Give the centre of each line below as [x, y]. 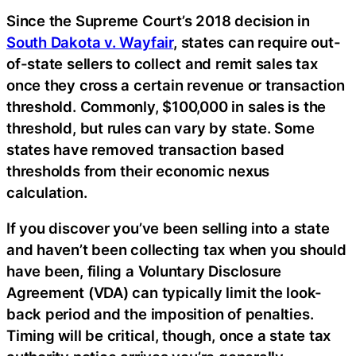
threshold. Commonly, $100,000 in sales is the [166, 106]
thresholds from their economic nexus [138, 170]
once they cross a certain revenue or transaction [176, 85]
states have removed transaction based [145, 149]
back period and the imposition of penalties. [160, 314]
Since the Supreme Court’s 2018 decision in [158, 20]
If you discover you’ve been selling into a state [168, 228]
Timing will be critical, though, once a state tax [169, 336]
